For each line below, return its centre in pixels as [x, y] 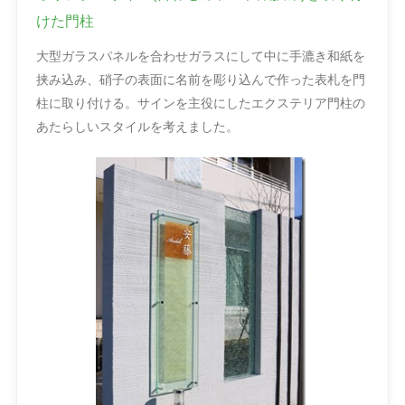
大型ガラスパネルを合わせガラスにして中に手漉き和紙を [201, 57]
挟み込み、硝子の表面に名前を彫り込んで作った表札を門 [201, 80]
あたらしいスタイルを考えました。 [137, 127]
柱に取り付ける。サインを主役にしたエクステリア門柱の [201, 104]
